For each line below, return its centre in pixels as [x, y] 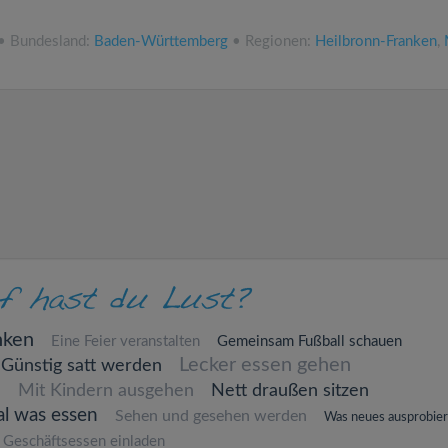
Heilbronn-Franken [376, 41]
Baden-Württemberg [161, 41]
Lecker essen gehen [264, 365]
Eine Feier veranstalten [125, 341]
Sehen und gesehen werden [210, 416]
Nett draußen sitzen [289, 391]
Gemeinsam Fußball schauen [309, 341]
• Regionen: [271, 41]
